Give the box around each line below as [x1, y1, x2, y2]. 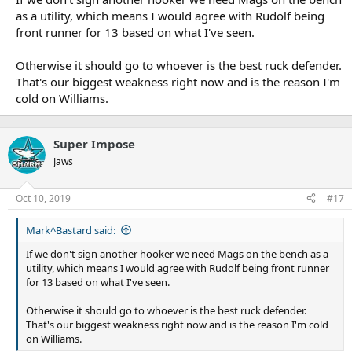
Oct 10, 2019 [16, 191, 71, 205]
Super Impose [53, 136, 135, 152]
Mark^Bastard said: [26, 222, 115, 237]
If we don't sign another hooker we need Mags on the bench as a [26, 246, 328, 261]
